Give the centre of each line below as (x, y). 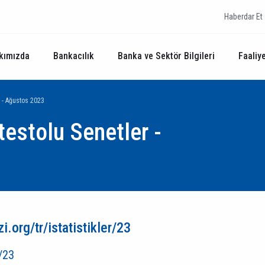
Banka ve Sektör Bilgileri (166, 56)
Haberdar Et (243, 17)
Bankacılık (74, 56)
